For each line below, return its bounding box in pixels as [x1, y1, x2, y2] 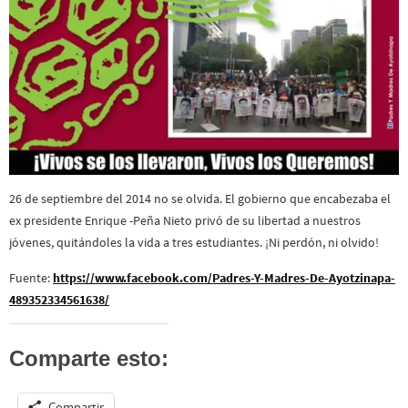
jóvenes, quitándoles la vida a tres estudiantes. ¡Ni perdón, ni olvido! [9, 234, 379, 251]
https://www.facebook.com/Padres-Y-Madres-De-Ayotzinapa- [53, 269, 395, 286]
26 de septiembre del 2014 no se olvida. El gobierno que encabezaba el [9, 190, 391, 208]
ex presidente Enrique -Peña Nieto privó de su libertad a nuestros [9, 212, 361, 229]
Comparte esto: [9, 346, 168, 372]
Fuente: [9, 269, 53, 286]
